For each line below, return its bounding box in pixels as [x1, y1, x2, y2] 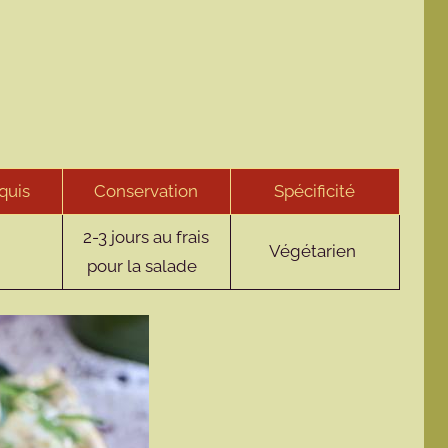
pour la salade [87, 255, 206, 276]
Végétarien [269, 240, 361, 261]
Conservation [94, 180, 199, 201]
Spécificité [274, 180, 356, 201]
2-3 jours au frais [83, 226, 210, 247]
